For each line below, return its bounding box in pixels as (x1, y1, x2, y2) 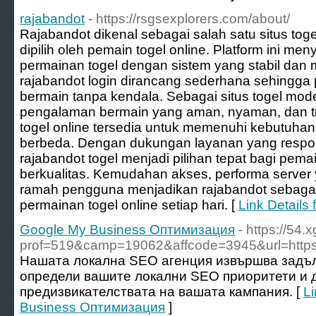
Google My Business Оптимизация (20, 222, 235, 237)
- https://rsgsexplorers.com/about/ (88, 11, 290, 26)
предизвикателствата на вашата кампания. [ (20, 284, 303, 299)
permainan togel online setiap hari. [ (20, 197, 238, 212)
